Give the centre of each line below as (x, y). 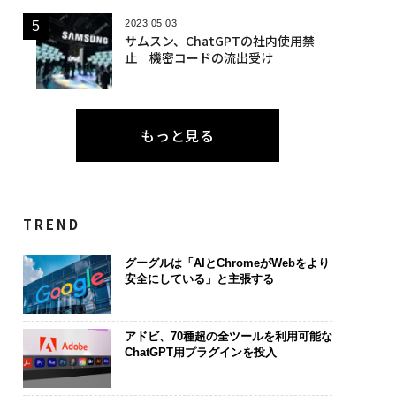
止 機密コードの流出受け (198, 57)
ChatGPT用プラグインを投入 (200, 353)
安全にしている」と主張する (199, 278)
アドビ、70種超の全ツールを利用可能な (228, 337)
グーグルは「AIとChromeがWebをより (227, 263)
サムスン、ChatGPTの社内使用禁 (219, 40)
